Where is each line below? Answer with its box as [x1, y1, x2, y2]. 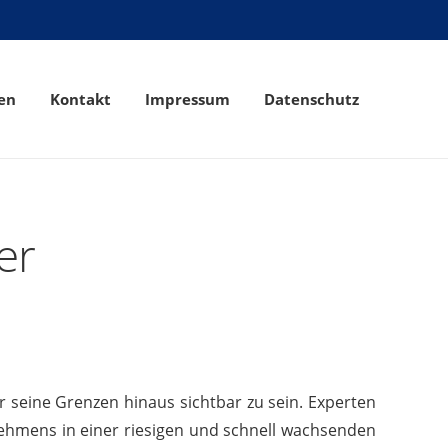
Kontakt [50, 89, 112, 109]
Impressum [145, 89, 231, 109]
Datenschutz [264, 89, 360, 109]
